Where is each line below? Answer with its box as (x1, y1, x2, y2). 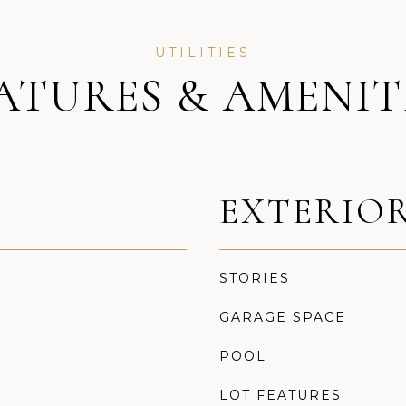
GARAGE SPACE (219, 309, 346, 325)
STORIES (219, 270, 290, 286)
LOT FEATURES (219, 387, 342, 403)
